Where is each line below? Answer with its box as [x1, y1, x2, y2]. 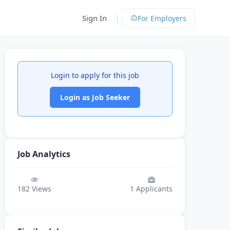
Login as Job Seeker [60, 92, 130, 102]
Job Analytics [17, 148, 70, 160]
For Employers [138, 13, 186, 23]
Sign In [82, 13, 107, 23]
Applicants [134, 184, 172, 194]
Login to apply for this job [51, 70, 139, 80]
